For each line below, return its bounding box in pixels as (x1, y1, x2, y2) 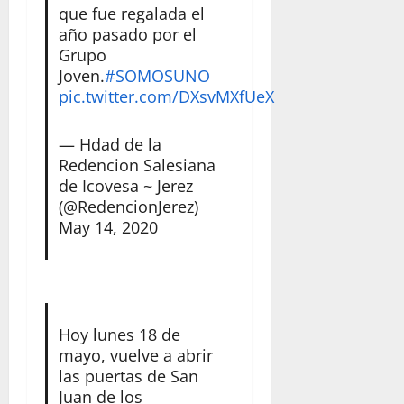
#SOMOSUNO (104, 64, 210, 87)
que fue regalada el (58, 2, 205, 24)
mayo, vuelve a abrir (58, 344, 213, 366)
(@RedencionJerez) (58, 195, 198, 217)
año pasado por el (58, 23, 197, 45)
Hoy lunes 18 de (58, 323, 180, 345)
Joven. (58, 64, 105, 87)
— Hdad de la (58, 133, 161, 155)
